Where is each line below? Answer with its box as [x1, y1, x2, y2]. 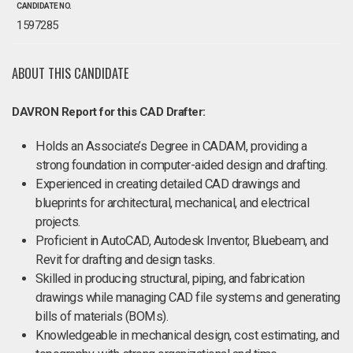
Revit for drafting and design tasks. [35, 252, 214, 267]
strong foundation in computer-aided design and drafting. [35, 158, 327, 173]
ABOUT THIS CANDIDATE [12, 63, 129, 83]
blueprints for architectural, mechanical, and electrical [35, 195, 309, 210]
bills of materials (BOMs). [35, 309, 168, 324]
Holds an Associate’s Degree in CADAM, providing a [35, 139, 307, 154]
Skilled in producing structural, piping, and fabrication [35, 271, 304, 286]
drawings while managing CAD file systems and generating [35, 290, 340, 305]
